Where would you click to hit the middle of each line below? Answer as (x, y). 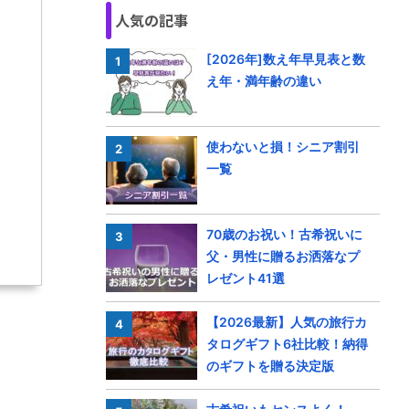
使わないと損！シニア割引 (283, 147)
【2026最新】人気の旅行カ (287, 322)
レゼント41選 (246, 278)
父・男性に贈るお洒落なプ (283, 256)
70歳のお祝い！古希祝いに (284, 234)
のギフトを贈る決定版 (270, 366)
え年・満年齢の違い (264, 81)
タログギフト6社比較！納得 (287, 344)
